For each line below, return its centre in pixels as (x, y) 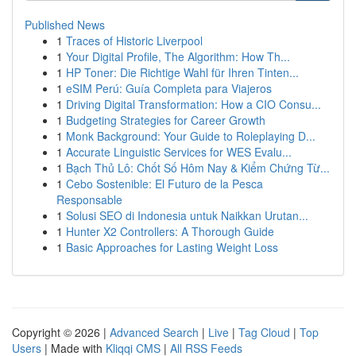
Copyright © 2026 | (61, 332)
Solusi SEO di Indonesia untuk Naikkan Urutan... (187, 215)
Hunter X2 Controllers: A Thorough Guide (170, 231)
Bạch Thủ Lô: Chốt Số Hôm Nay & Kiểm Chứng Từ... (198, 168)
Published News (65, 25)
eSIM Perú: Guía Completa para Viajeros (169, 88)
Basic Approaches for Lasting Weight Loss (172, 247)
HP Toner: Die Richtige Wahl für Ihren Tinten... (182, 72)
